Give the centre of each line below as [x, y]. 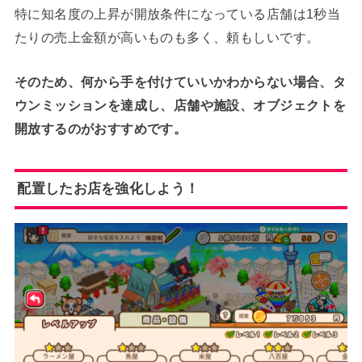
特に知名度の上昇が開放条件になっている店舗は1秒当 [177, 13]
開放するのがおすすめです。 [101, 128]
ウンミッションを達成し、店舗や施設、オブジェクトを [180, 105]
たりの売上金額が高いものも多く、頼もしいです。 [167, 37]
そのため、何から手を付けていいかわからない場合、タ [180, 81]
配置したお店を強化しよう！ [108, 189]
